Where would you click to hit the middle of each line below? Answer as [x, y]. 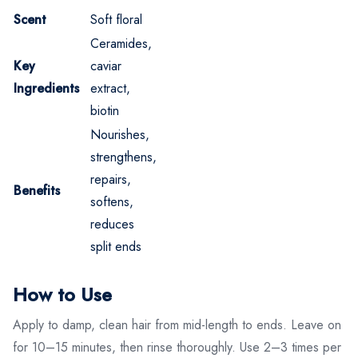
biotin [105, 110]
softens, [112, 201]
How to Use [62, 294]
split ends [116, 246]
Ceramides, [121, 43]
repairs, [111, 179]
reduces [112, 224]
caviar [106, 66]
